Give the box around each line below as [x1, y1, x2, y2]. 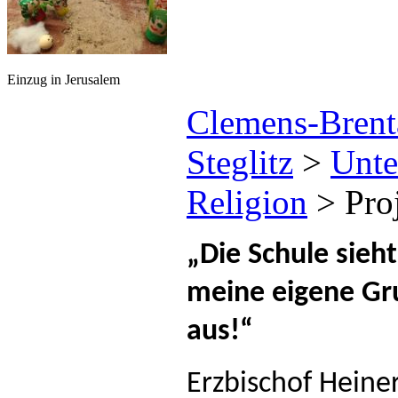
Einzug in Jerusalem [7, 71, 120, 87]
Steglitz [187, 142, 293, 181]
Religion [187, 182, 307, 221]
